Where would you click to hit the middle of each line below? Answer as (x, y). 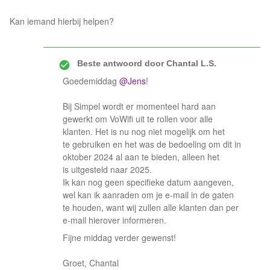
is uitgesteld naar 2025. (108, 169)
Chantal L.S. (190, 63)
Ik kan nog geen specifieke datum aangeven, (148, 182)
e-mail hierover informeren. (115, 220)
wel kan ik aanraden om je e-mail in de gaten (148, 195)
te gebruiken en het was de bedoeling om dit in (152, 144)
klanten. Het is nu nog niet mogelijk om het (144, 131)
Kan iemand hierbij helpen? (62, 21)
